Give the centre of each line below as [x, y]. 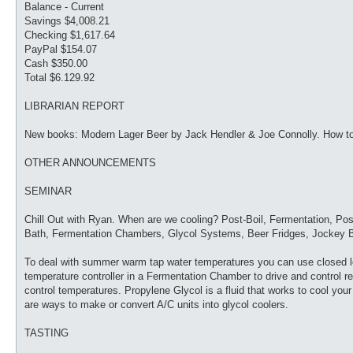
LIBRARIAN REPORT [74, 106]
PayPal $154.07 [61, 49]
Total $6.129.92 [59, 77]
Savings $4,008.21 [67, 20]
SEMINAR [48, 191]
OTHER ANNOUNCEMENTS [90, 162]
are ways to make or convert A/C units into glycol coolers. [156, 304]
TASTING [46, 333]
